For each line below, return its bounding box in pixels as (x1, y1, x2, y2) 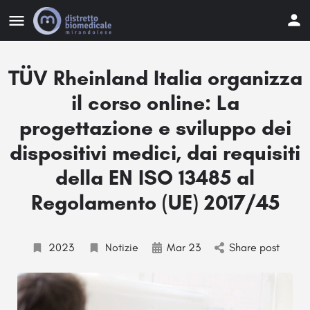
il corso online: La (71, 90, 239, 116)
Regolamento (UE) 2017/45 (30, 190, 280, 215)
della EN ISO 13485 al (55, 165, 255, 190)
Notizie (104, 241, 138, 254)
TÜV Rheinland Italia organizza (8, 65, 302, 91)
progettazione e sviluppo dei (19, 115, 291, 140)
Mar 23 (166, 241, 201, 254)
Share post (228, 241, 280, 254)
